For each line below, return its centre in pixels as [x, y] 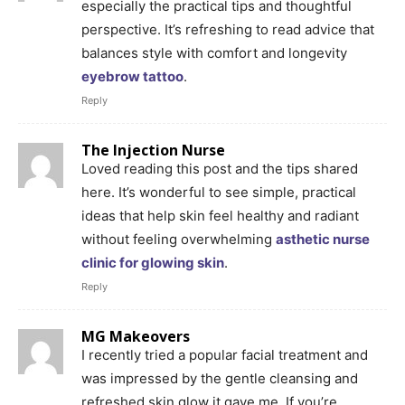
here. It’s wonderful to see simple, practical [219, 192]
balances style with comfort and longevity [214, 52]
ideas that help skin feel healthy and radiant [220, 215]
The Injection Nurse [153, 150]
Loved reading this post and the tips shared [220, 168]
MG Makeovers [136, 336]
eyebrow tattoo [132, 76]
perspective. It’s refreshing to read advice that [228, 29]
